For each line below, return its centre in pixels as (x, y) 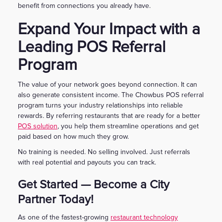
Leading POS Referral (92, 47)
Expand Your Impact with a (109, 29)
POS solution (38, 126)
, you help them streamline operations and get (128, 126)
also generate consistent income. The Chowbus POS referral (111, 95)
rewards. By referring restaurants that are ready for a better (109, 115)
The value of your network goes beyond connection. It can (108, 84)
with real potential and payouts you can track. (87, 162)
